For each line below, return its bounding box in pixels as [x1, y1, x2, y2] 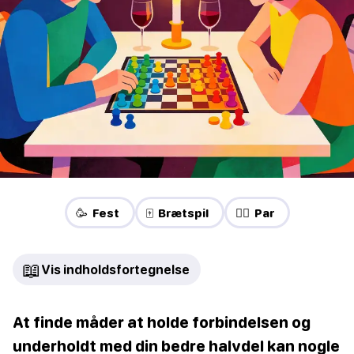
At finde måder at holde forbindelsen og [13, 312, 311, 331]
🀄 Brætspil [145, 205, 209, 220]
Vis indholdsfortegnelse [41, 262, 190, 277]
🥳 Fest [75, 205, 119, 220]
